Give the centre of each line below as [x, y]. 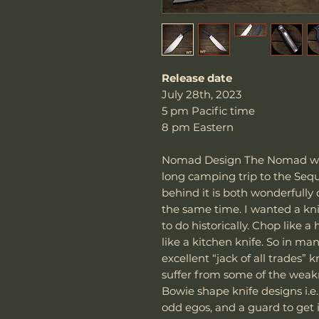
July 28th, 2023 [202, 94]
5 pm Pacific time [208, 110]
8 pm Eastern [198, 127]
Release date [197, 78]
